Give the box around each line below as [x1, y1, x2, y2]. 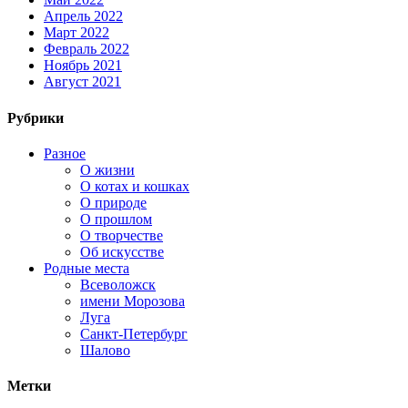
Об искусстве [80, 243, 164, 260]
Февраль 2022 [44, 41, 129, 57]
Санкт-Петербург [80, 325, 188, 342]
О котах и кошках [80, 178, 189, 194]
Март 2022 [44, 25, 109, 41]
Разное [44, 145, 86, 161]
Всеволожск [80, 276, 156, 292]
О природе [80, 194, 147, 210]
